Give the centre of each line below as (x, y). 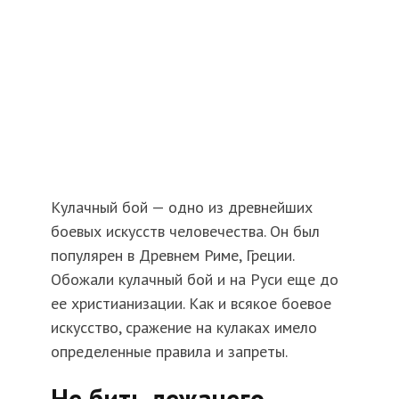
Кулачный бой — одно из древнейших (181, 208)
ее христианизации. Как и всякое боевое (191, 304)
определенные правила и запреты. (169, 352)
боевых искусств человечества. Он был (185, 232)
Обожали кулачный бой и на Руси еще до (194, 280)
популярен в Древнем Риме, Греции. (172, 256)
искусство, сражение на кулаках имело (183, 328)
